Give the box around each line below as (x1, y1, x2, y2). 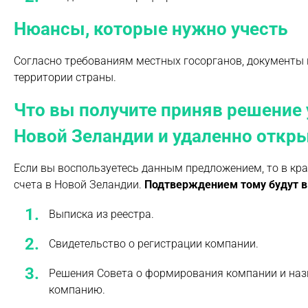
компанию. (49, 283, 105, 297)
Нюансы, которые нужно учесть (14, 18, 288, 39)
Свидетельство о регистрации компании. (49, 237, 258, 251)
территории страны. (14, 70, 116, 84)
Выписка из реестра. (49, 207, 154, 221)
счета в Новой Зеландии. (14, 177, 144, 191)
